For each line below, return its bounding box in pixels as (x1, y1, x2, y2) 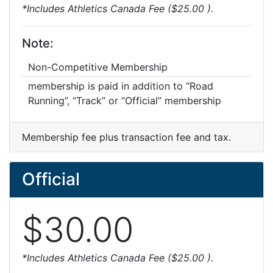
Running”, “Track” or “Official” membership (28, 94, 221, 107)
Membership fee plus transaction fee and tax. (22, 131, 231, 143)
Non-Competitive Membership (28, 61, 168, 73)
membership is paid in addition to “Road (28, 80, 213, 92)
